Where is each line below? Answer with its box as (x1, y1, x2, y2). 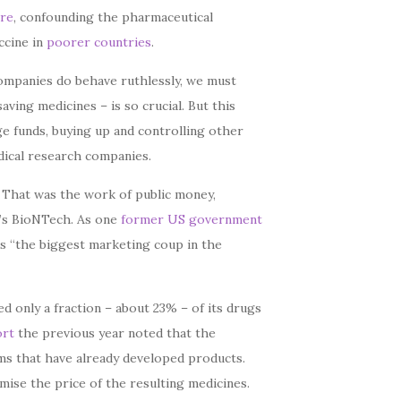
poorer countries (47, 34, 152, 50)
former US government (121, 211, 263, 227)
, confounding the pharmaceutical (13, 9, 214, 25)
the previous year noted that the (14, 325, 217, 341)
